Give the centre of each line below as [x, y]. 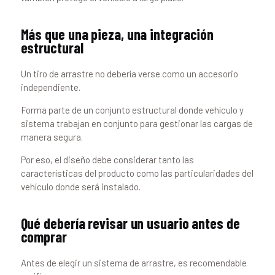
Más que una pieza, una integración [117, 34]
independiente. [50, 87]
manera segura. [52, 137]
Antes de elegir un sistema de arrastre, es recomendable [134, 263]
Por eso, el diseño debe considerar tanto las [107, 160]
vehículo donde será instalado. [80, 187]
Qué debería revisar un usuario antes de [130, 223]
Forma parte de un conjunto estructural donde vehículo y [132, 110]
